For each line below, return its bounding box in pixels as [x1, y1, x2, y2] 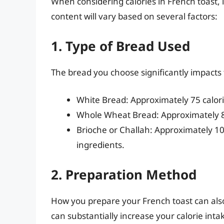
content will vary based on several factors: [51, 10, 217, 22]
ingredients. [76, 139, 124, 151]
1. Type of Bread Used [51, 36, 190, 55]
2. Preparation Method [51, 165, 196, 183]
